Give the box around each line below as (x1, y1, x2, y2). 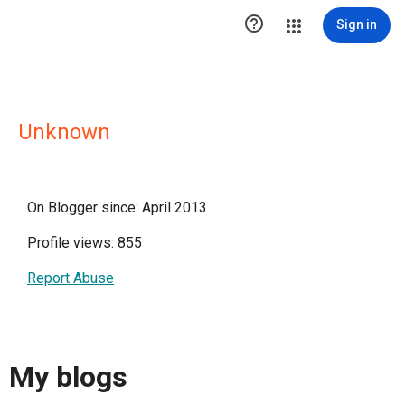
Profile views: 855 (27, 234, 142, 251)
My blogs (9, 360, 127, 395)
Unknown (18, 119, 110, 145)
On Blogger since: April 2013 (27, 199, 207, 216)
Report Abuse (27, 269, 114, 287)
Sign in (336, 17, 377, 32)
